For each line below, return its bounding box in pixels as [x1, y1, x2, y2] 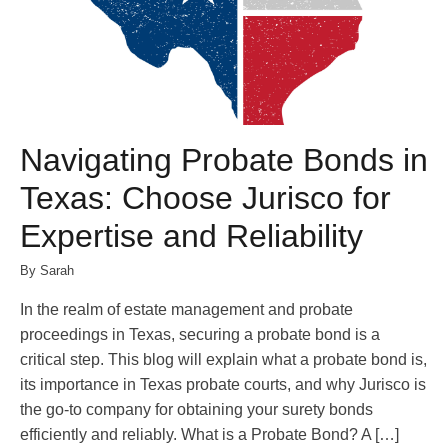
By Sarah [20, 262, 74, 278]
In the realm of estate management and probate [20, 300, 353, 318]
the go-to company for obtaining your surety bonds [20, 400, 373, 418]
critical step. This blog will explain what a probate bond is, [20, 350, 427, 368]
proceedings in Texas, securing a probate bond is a [20, 325, 380, 343]
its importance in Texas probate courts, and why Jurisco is [20, 375, 426, 393]
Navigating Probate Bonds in [20, 141, 428, 178]
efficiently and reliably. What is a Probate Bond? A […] [20, 425, 399, 443]
